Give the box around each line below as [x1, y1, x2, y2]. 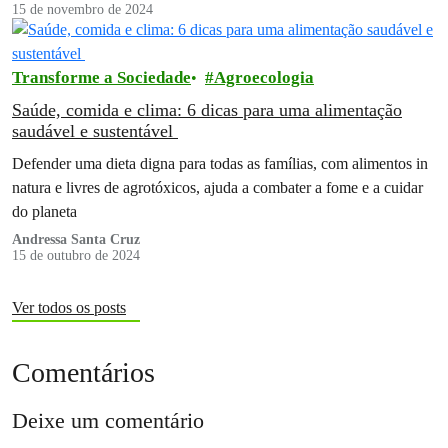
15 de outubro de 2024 [12, 247, 140, 263]
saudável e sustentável [12, 120, 178, 141]
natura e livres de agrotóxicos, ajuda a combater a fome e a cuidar [12, 177, 423, 197]
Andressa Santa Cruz [12, 231, 140, 247]
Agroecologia [214, 67, 314, 87]
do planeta [12, 201, 77, 221]
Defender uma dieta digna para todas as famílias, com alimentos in [12, 153, 428, 173]
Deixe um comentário [12, 407, 204, 433]
